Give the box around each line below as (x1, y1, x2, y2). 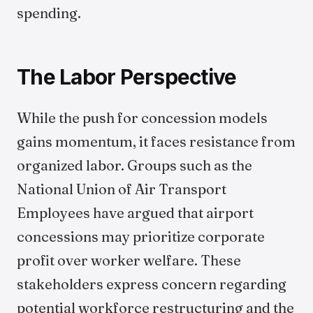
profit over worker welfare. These (17, 252, 241, 269)
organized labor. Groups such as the (17, 156, 252, 174)
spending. (17, 4, 81, 22)
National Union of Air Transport (17, 180, 226, 198)
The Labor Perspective (17, 64, 237, 89)
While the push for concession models (17, 109, 268, 126)
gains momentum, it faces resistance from (17, 133, 296, 150)
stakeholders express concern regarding (17, 275, 286, 293)
